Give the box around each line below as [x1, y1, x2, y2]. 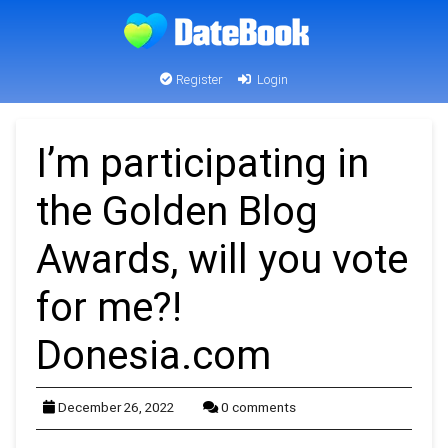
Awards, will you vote [36, 234, 408, 283]
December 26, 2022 [58, 398, 174, 416]
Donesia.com [36, 330, 271, 379]
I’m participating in [36, 138, 369, 187]
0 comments [221, 398, 296, 416]
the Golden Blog [36, 186, 318, 235]
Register [173, 71, 223, 88]
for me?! [36, 282, 182, 331]
